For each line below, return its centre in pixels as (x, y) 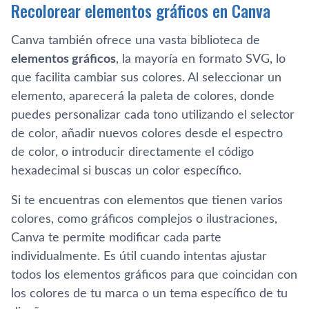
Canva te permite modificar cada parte (116, 238)
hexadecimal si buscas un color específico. (126, 171)
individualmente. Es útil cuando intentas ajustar (139, 256)
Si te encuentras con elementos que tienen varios (147, 200)
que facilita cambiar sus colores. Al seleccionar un (146, 78)
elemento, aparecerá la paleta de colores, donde (143, 96)
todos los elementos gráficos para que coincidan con (154, 275)
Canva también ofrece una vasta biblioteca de (136, 40)
